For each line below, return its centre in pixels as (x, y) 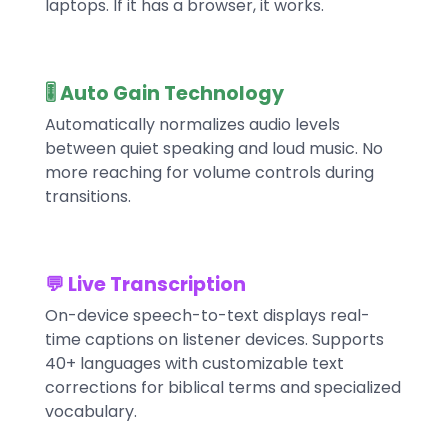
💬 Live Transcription (145, 285)
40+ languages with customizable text (194, 364)
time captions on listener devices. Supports (214, 340)
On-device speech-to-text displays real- (207, 316)
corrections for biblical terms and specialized (222, 388)
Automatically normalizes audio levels (192, 125)
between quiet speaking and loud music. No (213, 149)
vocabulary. (90, 412)
